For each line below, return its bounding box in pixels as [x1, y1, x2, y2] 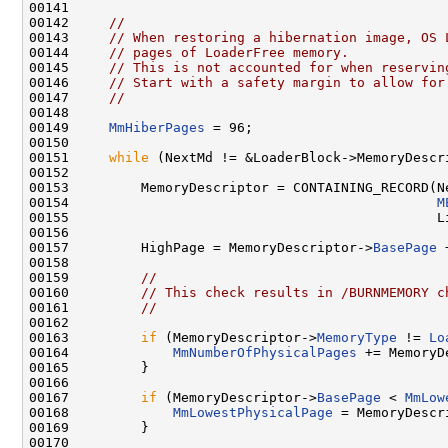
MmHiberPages [109, 119, 205, 135]
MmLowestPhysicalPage [173, 404, 333, 420]
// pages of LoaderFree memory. [109, 44, 349, 60]
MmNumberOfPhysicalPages [173, 344, 357, 360]
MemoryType [317, 329, 397, 345]
